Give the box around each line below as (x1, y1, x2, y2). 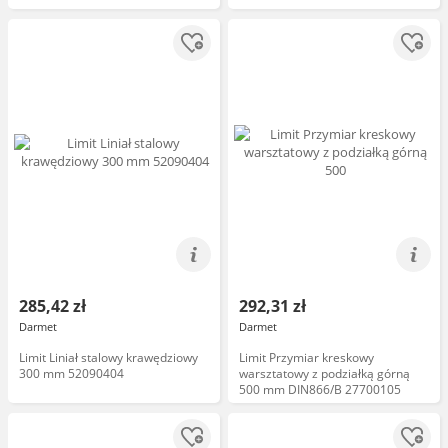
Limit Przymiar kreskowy (239, 349, 374, 366)
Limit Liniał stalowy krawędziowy (19, 349, 198, 366)
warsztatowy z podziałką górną (239, 365, 410, 382)
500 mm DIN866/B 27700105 (239, 381, 401, 398)
